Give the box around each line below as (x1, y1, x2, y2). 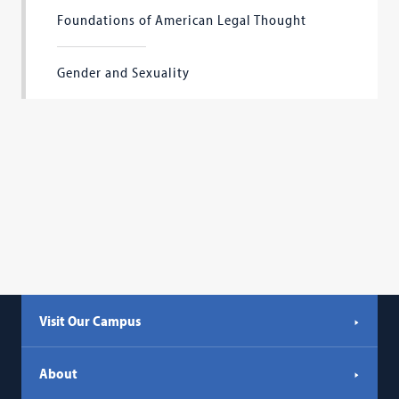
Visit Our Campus (39, 312, 142, 330)
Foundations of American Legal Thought (57, 11, 307, 28)
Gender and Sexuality (57, 63, 191, 81)
